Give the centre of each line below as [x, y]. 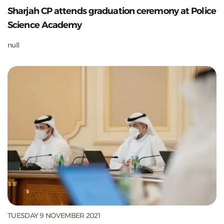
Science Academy [45, 25]
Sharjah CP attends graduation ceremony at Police [112, 11]
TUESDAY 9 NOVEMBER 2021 [54, 215]
